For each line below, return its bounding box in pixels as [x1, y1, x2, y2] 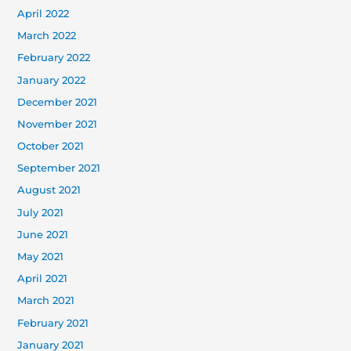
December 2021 [17, 96, 98, 108]
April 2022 [17, 7, 70, 20]
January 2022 [17, 74, 86, 86]
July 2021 [17, 206, 64, 219]
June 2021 [17, 228, 69, 241]
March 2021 [17, 295, 75, 307]
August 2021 [17, 184, 81, 197]
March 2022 [17, 30, 77, 42]
